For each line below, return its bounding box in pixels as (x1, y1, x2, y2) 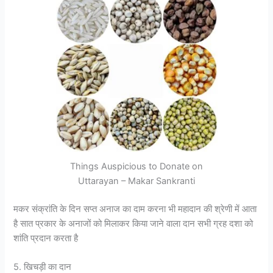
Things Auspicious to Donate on (70, 161, 203, 172)
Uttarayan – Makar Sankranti (78, 175, 195, 187)
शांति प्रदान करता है (13, 233, 79, 244)
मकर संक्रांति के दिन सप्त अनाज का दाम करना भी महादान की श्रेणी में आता (13, 204, 257, 215)
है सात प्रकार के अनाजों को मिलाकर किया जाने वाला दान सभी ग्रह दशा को (13, 218, 253, 230)
